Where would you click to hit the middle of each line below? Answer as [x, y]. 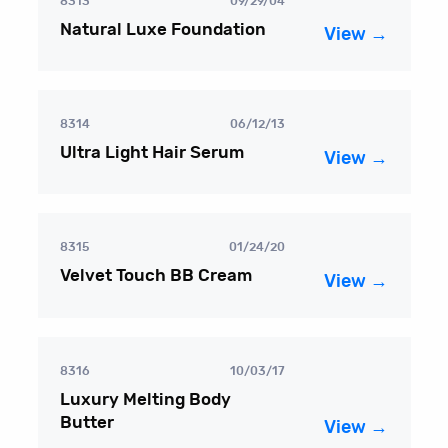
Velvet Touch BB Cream [156, 276]
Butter [87, 422]
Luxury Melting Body [146, 399]
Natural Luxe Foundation [163, 29]
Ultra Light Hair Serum [152, 153]
